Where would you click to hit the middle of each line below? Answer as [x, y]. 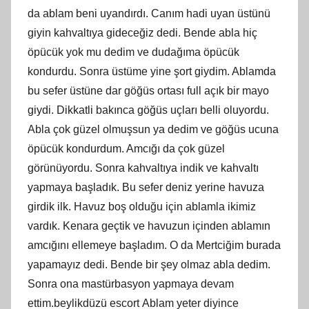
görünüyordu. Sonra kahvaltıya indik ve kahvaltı [143, 168]
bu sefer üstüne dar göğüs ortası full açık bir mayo [148, 90]
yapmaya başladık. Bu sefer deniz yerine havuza [146, 187]
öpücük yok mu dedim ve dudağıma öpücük [133, 52]
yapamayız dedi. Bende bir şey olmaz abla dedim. [149, 264]
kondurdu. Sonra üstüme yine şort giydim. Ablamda [152, 71]
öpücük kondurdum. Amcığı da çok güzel [126, 148]
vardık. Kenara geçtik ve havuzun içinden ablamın [149, 226]
